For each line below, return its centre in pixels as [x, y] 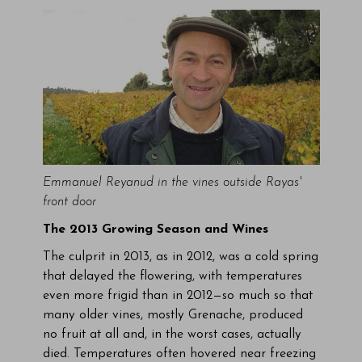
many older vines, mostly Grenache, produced [173, 316]
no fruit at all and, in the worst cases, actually [172, 335]
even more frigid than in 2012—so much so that [177, 296]
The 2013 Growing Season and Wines [155, 230]
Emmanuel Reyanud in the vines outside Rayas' [171, 183]
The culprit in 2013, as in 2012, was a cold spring [180, 257]
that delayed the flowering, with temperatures [172, 277]
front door [69, 202]
